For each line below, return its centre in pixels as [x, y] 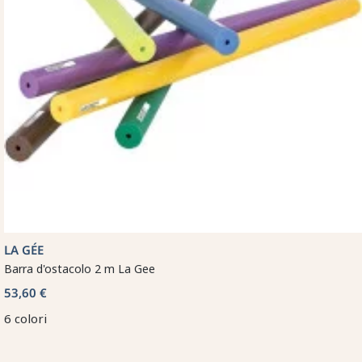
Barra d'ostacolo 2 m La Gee [80, 268]
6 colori [25, 318]
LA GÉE [24, 249]
